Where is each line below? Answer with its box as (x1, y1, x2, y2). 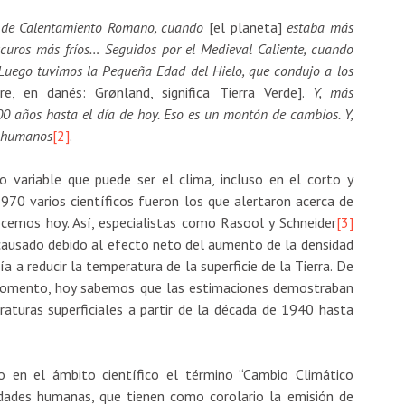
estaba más (281, 17, 353, 36)
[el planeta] (208, 17, 282, 36)
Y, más (312, 82, 353, 101)
